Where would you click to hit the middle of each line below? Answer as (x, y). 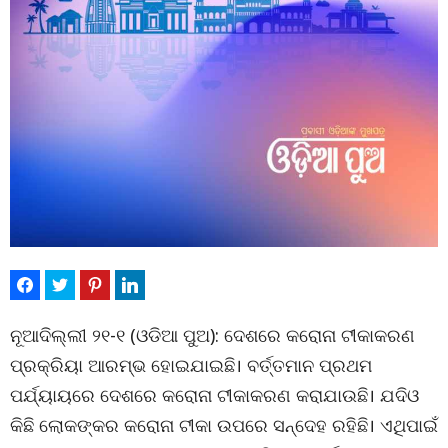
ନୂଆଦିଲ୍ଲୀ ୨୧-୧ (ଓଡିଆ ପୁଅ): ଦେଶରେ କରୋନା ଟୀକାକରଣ (212, 335)
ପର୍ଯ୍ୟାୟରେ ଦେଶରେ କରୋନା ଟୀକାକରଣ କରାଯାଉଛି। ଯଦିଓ (214, 395)
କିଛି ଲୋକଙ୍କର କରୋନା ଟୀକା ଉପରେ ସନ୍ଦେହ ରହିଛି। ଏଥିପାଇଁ (224, 425)
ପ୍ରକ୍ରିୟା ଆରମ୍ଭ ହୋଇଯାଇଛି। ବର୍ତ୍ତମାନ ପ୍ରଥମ (191, 365)
